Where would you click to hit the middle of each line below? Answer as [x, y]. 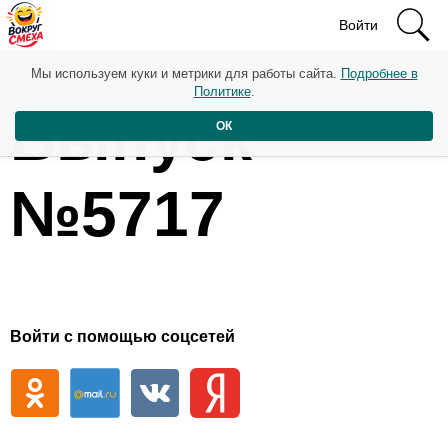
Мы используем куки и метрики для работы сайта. [185, 73]
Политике [222, 91]
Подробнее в [379, 73]
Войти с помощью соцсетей [122, 337]
